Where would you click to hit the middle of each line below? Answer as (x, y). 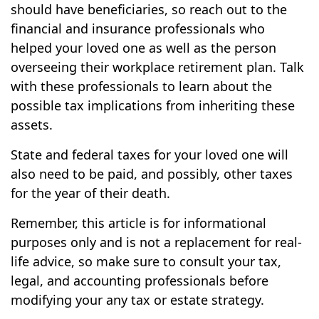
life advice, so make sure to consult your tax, (146, 261)
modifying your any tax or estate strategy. (137, 300)
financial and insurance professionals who (138, 28)
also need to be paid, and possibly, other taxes (152, 174)
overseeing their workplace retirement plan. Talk (157, 67)
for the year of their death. (90, 193)
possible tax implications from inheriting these (153, 105)
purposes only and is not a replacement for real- (156, 242)
